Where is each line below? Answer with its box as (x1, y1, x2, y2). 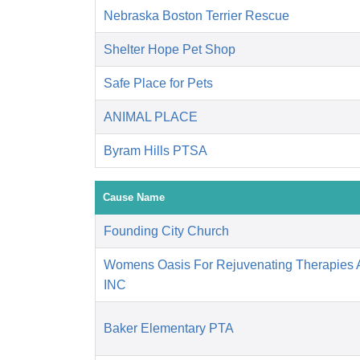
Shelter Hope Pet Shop (104, 43, 235, 57)
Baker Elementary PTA (104, 321, 234, 336)
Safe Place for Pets (104, 76, 213, 91)
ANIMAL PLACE (104, 110, 198, 125)
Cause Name (103, 191, 165, 204)
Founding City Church (104, 224, 229, 239)
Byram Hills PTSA (104, 144, 207, 158)
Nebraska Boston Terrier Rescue (104, 9, 289, 23)
